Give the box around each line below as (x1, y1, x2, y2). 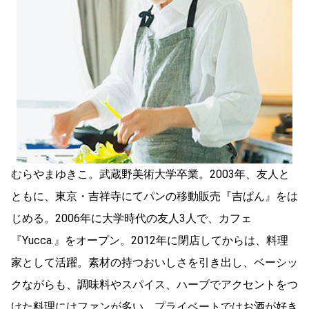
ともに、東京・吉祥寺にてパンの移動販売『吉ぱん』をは (11, 189, 298, 203)
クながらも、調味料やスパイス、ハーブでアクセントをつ (11, 277, 298, 291)
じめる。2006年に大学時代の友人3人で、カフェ (11, 211, 252, 225)
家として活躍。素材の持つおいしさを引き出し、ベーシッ (11, 255, 298, 269)
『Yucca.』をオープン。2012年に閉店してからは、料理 (11, 233, 288, 247)
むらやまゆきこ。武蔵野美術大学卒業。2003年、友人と (11, 167, 290, 181)
